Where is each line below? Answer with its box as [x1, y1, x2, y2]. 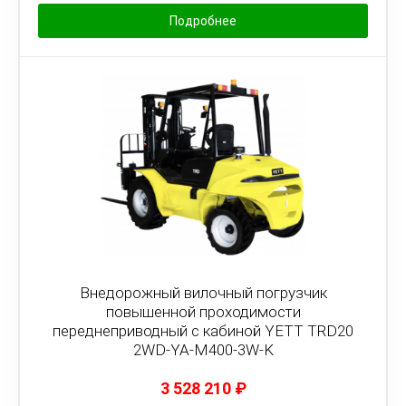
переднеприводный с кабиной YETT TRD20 [53, 322, 353, 340]
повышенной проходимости [105, 303, 301, 321]
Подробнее [169, 14, 237, 28]
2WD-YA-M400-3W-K [132, 341, 274, 359]
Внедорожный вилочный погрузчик [79, 284, 327, 302]
